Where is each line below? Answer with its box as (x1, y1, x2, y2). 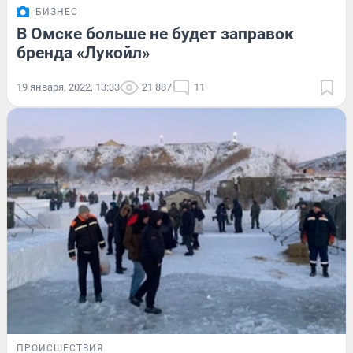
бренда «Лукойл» (17, 43, 150, 62)
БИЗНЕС (35, 6, 78, 17)
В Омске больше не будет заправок (17, 24, 294, 43)
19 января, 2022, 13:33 (17, 80, 120, 93)
